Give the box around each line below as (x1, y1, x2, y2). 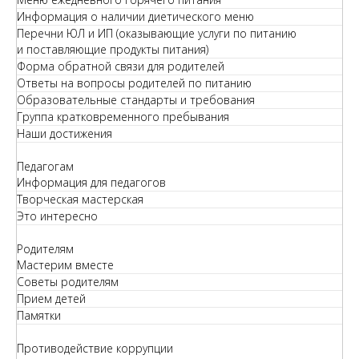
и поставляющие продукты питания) (17, 42, 208, 57)
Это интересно (17, 208, 98, 224)
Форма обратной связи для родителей (17, 58, 224, 74)
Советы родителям (17, 274, 119, 289)
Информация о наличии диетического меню (17, 9, 254, 24)
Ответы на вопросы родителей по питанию (17, 75, 252, 91)
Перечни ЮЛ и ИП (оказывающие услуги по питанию (17, 26, 296, 41)
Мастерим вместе (17, 257, 114, 272)
